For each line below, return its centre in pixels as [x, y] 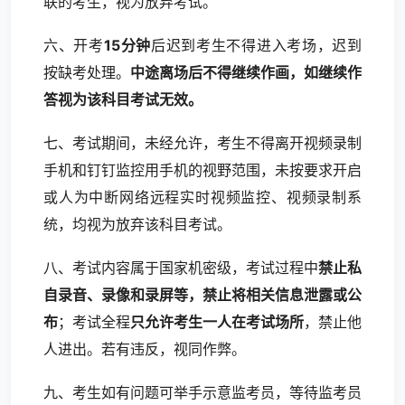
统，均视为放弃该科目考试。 [137, 224]
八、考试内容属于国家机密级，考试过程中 [181, 268]
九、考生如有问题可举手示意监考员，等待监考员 [202, 392]
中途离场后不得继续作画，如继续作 [246, 72]
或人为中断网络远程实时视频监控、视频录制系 [202, 197]
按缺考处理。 [87, 72]
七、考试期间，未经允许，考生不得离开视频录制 [202, 143]
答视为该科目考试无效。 [123, 99]
